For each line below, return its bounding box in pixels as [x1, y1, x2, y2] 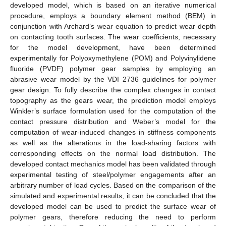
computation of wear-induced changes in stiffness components [10, 128, 216, 136]
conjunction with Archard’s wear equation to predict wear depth [10, 22, 216, 30]
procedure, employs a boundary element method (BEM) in [10, 11, 216, 20]
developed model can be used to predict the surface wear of [10, 202, 216, 210]
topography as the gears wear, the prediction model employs [10, 96, 216, 104]
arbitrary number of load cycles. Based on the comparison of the [10, 181, 216, 189]
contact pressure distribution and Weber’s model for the [10, 117, 216, 126]
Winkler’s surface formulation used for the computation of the [10, 106, 216, 115]
